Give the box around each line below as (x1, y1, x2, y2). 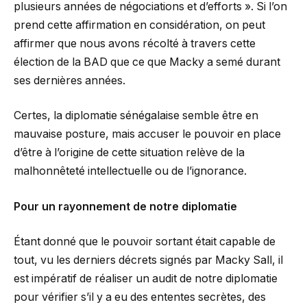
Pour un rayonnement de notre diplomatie (14, 199, 237, 213)
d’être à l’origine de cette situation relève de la (14, 146, 245, 160)
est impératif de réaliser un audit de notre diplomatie (14, 272, 278, 286)
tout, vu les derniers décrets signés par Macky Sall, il (14, 254, 283, 267)
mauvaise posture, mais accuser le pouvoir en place (14, 127, 281, 141)
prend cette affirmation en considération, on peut (14, 18, 265, 32)
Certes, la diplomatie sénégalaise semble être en (14, 109, 258, 123)
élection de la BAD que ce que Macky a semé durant (14, 55, 280, 69)
